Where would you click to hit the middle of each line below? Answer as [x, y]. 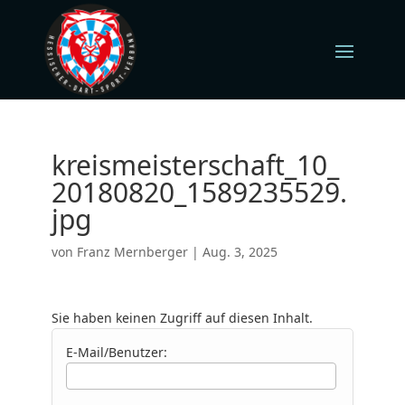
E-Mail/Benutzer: [116, 352]
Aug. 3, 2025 [240, 252]
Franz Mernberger [132, 252]
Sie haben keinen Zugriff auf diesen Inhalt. [182, 318]
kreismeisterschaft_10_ [195, 165]
